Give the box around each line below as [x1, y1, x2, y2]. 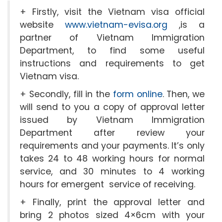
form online [112, 88, 163, 100]
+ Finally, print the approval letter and [20, 196, 205, 208]
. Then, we [162, 88, 205, 100]
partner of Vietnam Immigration [20, 32, 205, 44]
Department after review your [20, 127, 205, 139]
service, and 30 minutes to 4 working [20, 166, 205, 177]
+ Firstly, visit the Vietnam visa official [20, 6, 205, 18]
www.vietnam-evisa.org [65, 19, 167, 31]
